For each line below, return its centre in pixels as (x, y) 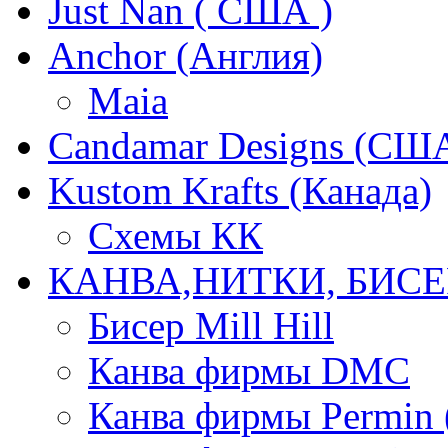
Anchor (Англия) (185, 56)
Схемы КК (175, 236)
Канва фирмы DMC (249, 371)
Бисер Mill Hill (211, 326)
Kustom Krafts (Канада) (240, 191)
